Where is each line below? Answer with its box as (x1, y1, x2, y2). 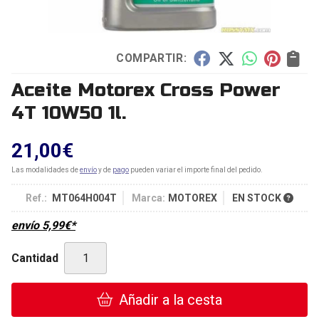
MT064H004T (52, 192, 117, 204)
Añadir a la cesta (119, 291, 222, 308)
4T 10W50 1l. (11, 102, 126, 124)
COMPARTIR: (115, 51, 187, 65)
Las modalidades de (11, 166, 80, 174)
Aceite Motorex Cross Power (11, 79, 281, 101)
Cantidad (11, 251, 58, 265)
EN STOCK (232, 192, 283, 204)
